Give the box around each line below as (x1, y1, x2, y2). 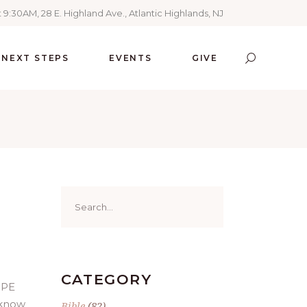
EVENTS (109, 53, 152, 63)
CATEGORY (60, 271, 152, 288)
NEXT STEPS (1, 53, 70, 63)
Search (60, 188, 97, 201)
